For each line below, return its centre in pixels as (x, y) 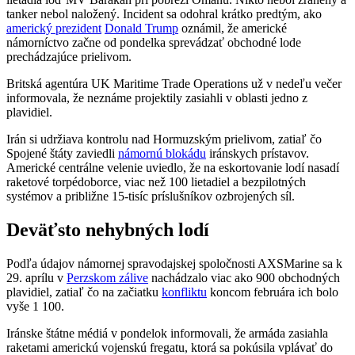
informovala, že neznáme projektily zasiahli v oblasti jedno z (157, 97)
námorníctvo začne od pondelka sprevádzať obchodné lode (154, 42)
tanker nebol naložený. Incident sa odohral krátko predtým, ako (164, 13)
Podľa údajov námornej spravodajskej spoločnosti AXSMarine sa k (174, 263)
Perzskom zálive (107, 277)
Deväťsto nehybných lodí (108, 229)
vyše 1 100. (35, 306)
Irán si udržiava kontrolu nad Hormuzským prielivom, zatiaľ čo (164, 139)
